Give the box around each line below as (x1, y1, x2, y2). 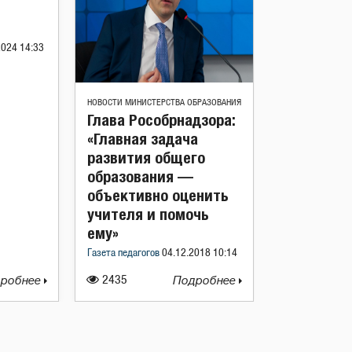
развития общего (87, 148, 205, 167)
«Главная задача (87, 130, 198, 148)
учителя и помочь (87, 205, 209, 224)
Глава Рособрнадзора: (87, 111, 235, 130)
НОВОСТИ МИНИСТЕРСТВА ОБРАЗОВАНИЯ (87, 98, 241, 108)
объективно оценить (87, 186, 229, 205)
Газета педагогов (87, 248, 162, 259)
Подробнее (173, 274, 239, 288)
